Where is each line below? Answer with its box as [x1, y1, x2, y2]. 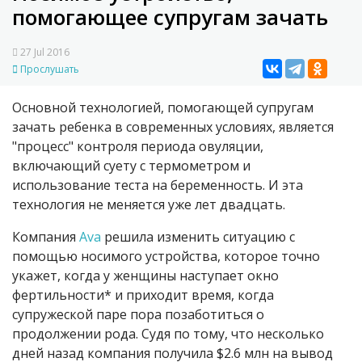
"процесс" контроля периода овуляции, [12, 137, 263, 156]
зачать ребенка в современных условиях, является [12, 118, 334, 137]
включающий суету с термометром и [12, 157, 250, 175]
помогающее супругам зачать [12, 2, 328, 32]
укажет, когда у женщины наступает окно [12, 267, 279, 285]
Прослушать [18, 62, 79, 77]
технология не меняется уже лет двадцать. [12, 196, 285, 214]
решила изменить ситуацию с [104, 228, 295, 246]
